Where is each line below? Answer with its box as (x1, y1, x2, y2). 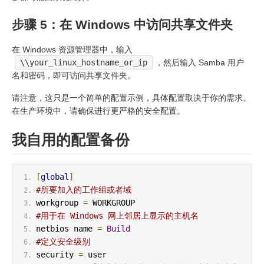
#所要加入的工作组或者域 (35, 184, 131, 194)
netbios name (35, 223, 97, 233)
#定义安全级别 (35, 236, 90, 246)
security (35, 249, 78, 259)
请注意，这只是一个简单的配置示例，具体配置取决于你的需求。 (12, 93, 251, 103)
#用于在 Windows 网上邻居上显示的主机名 (35, 210, 199, 220)
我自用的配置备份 (12, 132, 130, 148)
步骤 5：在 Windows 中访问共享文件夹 (12, 17, 233, 31)
